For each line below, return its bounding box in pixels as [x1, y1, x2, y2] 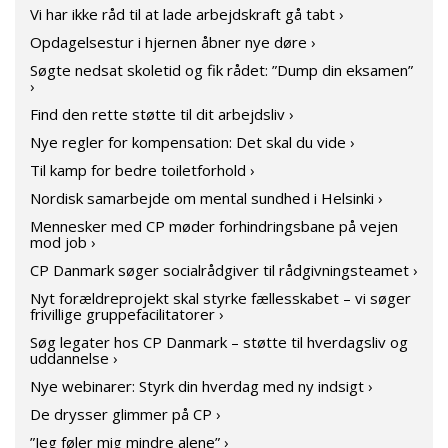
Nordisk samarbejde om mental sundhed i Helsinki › [30, 188, 383, 208]
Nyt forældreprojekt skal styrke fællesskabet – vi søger [30, 288, 411, 308]
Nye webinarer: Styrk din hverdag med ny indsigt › [30, 376, 373, 396]
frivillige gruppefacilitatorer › [30, 304, 224, 324]
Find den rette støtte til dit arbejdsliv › [30, 104, 294, 124]
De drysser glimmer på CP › [30, 404, 221, 424]
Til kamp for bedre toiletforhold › [30, 160, 255, 180]
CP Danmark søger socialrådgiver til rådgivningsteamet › [30, 260, 418, 280]
